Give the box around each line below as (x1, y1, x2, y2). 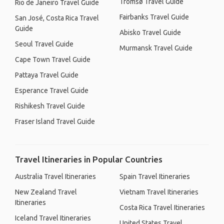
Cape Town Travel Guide (15, 55, 90, 63)
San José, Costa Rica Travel (15, 14, 99, 22)
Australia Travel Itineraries (15, 172, 96, 180)
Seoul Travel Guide (15, 40, 73, 48)
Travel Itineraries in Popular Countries (15, 154, 162, 164)
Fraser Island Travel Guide (15, 117, 95, 125)
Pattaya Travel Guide (15, 71, 78, 79)
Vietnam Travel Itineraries (119, 188, 198, 196)
